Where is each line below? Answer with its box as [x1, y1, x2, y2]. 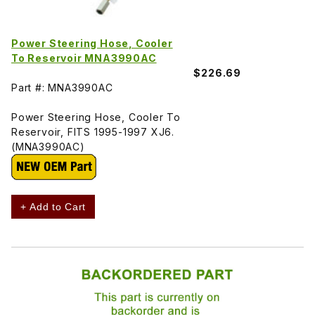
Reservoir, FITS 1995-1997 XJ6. [11, 125, 175, 138]
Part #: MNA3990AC [11, 81, 113, 94]
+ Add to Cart [20, 200, 86, 212]
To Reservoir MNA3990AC [11, 51, 157, 64]
